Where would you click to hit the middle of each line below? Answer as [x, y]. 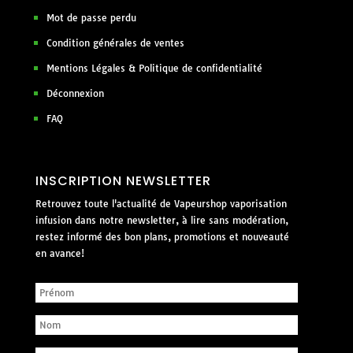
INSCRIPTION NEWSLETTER [123, 181]
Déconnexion [75, 94]
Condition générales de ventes [115, 43]
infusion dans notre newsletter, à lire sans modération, [162, 221]
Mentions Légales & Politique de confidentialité [154, 69]
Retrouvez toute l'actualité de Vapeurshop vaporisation [161, 204]
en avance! [59, 254]
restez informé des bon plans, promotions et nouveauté [162, 237]
